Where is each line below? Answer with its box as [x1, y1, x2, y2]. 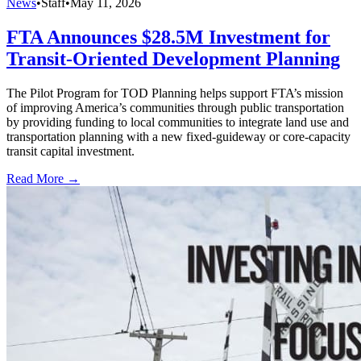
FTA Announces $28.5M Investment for [6, 26, 330, 48]
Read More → [6, 171, 80, 185]
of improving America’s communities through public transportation [6, 100, 344, 114]
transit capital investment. [6, 143, 135, 158]
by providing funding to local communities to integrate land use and [6, 114, 349, 129]
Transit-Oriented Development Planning [6, 48, 340, 69]
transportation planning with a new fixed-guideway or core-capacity [6, 129, 351, 143]
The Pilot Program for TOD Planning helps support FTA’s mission [6, 85, 343, 100]
